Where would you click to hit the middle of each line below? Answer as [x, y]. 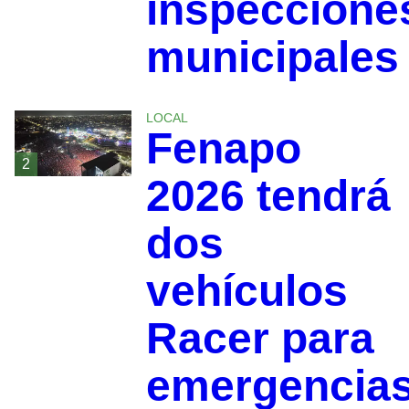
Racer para [260, 338]
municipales [272, 57]
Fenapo [223, 148]
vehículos [246, 290]
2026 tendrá [268, 195]
